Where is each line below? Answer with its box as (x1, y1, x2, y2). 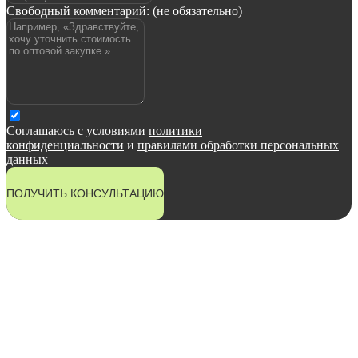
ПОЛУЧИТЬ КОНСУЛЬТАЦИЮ (6, 187, 164, 200)
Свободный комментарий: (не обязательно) (6, 4, 242, 18)
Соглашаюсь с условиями (6, 124, 149, 137)
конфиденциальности (6, 138, 124, 152)
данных (6, 153, 48, 166)
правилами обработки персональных (137, 138, 339, 152)
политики (149, 124, 202, 137)
